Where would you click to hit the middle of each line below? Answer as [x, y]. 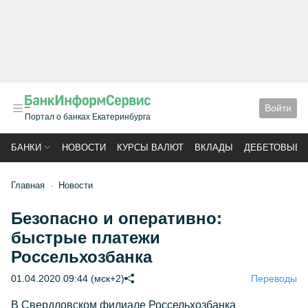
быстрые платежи [86, 238]
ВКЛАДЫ [214, 147]
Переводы [274, 278]
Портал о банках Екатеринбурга [88, 117]
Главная [28, 185]
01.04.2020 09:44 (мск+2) [68, 278]
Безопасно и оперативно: [117, 218]
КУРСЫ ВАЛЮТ [150, 147]
